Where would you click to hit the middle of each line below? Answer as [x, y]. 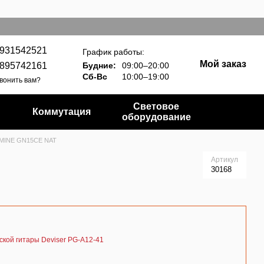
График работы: [113, 52]
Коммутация [61, 112]
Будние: [99, 66]
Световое [156, 106]
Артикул [225, 160]
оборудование [156, 117]
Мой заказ [223, 64]
